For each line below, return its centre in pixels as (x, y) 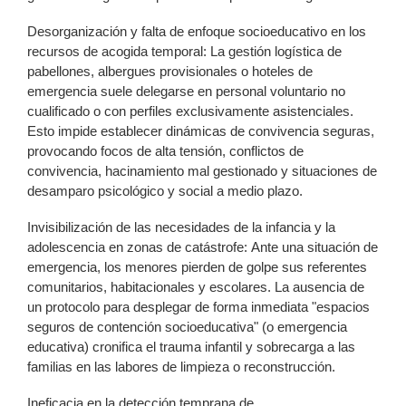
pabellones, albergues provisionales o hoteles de (170, 71)
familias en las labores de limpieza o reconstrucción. (181, 366)
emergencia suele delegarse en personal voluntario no (186, 91)
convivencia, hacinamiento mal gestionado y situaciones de (202, 170)
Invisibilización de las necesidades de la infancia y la (181, 227)
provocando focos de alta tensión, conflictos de (165, 150)
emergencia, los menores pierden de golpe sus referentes (197, 266)
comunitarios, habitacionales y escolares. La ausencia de (196, 286)
